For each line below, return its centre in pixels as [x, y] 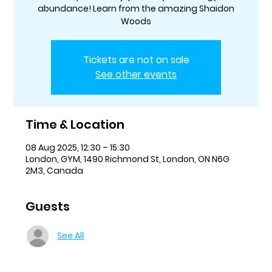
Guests [48, 206]
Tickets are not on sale [136, 59]
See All [71, 236]
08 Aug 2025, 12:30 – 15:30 [78, 147]
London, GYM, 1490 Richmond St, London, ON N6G [128, 159]
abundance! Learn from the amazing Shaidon [136, 8]
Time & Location [75, 124]
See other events [136, 74]
